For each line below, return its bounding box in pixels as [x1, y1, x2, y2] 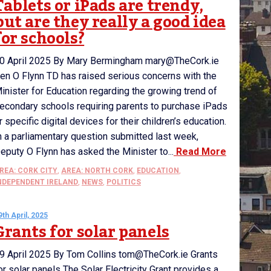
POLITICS [106, 178, 141, 186]
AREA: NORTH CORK [61, 166, 133, 175]
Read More [174, 146, 226, 157]
